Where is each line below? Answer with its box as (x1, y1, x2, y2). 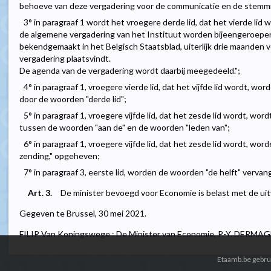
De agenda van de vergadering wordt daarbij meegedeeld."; (19, 65, 240, 76)
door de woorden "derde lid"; (19, 94, 126, 105)
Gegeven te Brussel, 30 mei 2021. (19, 208, 146, 219)
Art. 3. (28, 188, 52, 198)
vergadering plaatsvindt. (19, 53, 111, 64)
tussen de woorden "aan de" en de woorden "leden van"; (19, 122, 230, 133)
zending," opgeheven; (19, 151, 100, 162)
